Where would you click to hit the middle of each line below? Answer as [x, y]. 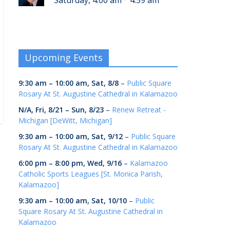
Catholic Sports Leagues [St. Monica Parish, [91, 174]
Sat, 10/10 [109, 201]
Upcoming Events [64, 58]
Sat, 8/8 [105, 83]
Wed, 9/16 [104, 163]
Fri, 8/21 [49, 110]
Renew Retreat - [139, 110]
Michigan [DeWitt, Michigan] [65, 121]
